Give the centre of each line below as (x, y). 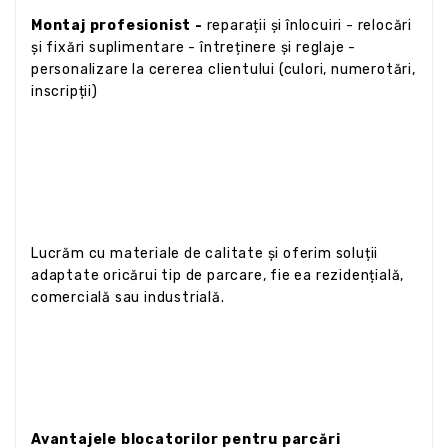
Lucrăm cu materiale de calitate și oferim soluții (205, 253)
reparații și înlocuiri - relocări (307, 25)
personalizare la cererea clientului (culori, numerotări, (223, 69)
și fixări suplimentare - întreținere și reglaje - (194, 47)
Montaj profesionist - (117, 25)
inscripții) (64, 91)
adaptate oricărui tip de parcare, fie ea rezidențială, (218, 275)
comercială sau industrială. (128, 297)
